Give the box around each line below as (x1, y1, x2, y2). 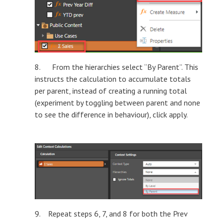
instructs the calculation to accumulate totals (35, 73, 191, 84)
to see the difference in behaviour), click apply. (35, 109, 188, 119)
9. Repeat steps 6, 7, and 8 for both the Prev (35, 208, 187, 219)
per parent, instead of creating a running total (35, 85, 187, 96)
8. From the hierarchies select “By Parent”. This (35, 61, 198, 72)
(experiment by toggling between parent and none (35, 97, 200, 108)
